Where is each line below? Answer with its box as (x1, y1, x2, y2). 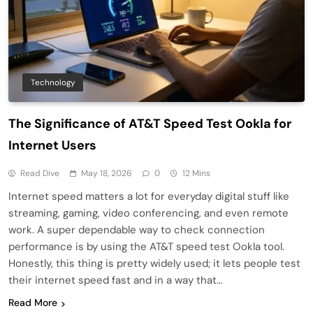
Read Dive (20, 168, 59, 180)
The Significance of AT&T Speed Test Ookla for (8, 115, 291, 133)
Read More (8, 296, 57, 310)
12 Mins (182, 168, 210, 180)
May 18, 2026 (81, 168, 132, 180)
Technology (31, 77, 75, 89)
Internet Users (8, 137, 96, 154)
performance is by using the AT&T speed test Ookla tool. (8, 240, 284, 254)
